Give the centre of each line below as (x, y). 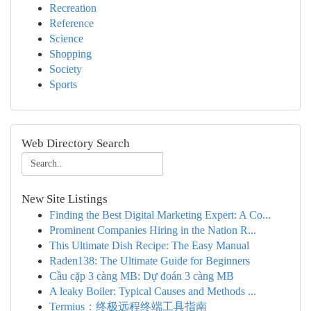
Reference (72, 23)
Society (66, 69)
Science (66, 39)
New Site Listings (65, 199)
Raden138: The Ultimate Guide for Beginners (150, 261)
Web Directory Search (76, 143)
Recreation (73, 8)
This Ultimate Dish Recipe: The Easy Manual (149, 245)
